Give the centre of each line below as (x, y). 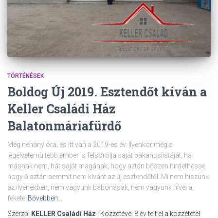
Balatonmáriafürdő (64, 126)
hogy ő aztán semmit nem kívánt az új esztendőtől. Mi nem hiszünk (108, 176)
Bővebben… (45, 198)
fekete (16, 198)
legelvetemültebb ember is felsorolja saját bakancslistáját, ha (100, 155)
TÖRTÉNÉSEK (26, 76)
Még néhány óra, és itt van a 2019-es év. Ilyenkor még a (90, 144)
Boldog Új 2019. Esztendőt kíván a (107, 91)
